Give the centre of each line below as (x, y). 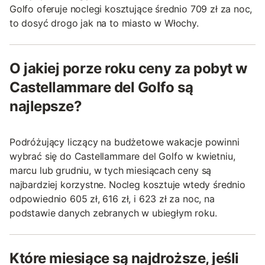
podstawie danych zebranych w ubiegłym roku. (113, 213)
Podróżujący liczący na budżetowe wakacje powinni (125, 142)
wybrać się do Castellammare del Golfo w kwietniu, (122, 156)
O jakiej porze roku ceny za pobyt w (129, 69)
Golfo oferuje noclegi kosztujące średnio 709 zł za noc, (131, 9)
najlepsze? (46, 106)
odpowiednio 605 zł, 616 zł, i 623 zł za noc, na (112, 199)
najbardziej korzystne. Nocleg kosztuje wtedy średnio (127, 185)
